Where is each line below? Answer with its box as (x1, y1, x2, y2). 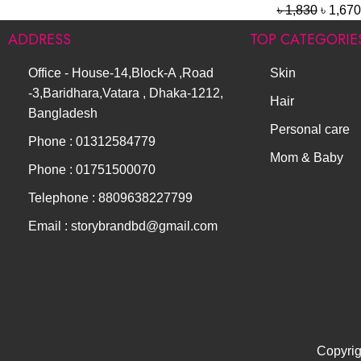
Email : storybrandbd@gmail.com (28, 219, 218, 233)
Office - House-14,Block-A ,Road (28, 66, 214, 80)
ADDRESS (8, 29, 71, 50)
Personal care (270, 122, 350, 136)
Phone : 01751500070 (28, 163, 156, 176)
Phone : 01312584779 (28, 135, 156, 148)
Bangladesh (28, 106, 98, 120)
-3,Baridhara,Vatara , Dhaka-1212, (28, 86, 223, 100)
